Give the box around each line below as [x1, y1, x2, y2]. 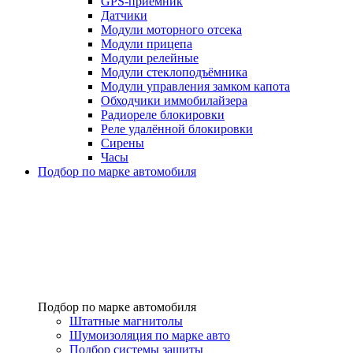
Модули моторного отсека [101, 23, 242, 37]
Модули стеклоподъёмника [101, 65, 247, 80]
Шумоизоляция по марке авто [69, 329, 230, 343]
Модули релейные [101, 51, 199, 65]
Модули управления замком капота [101, 80, 290, 94]
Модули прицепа [101, 37, 192, 51]
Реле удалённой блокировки [101, 122, 253, 136]
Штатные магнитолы [69, 314, 183, 329]
